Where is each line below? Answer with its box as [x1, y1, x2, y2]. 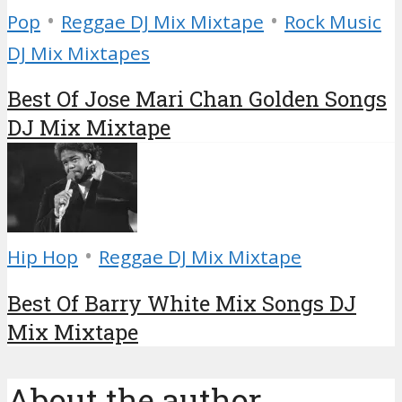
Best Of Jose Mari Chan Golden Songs [7, 84, 387, 114]
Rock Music [284, 8, 381, 34]
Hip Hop [7, 244, 78, 270]
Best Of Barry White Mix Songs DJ [7, 289, 356, 319]
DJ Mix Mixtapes [7, 39, 150, 66]
